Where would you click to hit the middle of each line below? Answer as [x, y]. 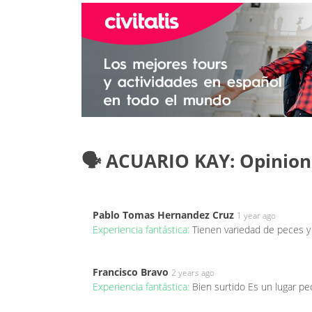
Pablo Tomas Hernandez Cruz [163, 214]
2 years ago [193, 272]
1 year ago [256, 215]
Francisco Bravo [131, 272]
